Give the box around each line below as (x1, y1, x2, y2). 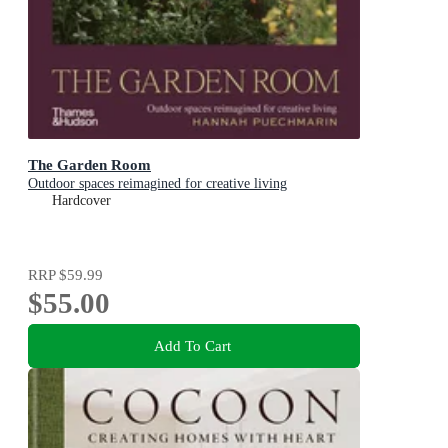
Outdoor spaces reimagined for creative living (28, 176, 287, 192)
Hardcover (52, 193, 111, 209)
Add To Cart (153, 336, 231, 354)
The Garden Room (28, 156, 151, 174)
